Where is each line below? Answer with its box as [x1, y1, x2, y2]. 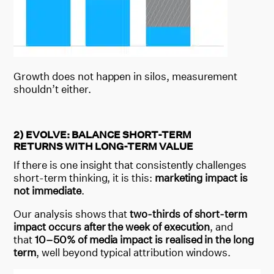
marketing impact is [154, 171, 248, 184]
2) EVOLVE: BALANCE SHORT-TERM [13, 128, 192, 141]
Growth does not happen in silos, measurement [13, 69, 238, 83]
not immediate [13, 183, 81, 197]
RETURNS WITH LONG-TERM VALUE [13, 139, 194, 152]
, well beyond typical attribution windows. [36, 245, 231, 259]
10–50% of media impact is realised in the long [35, 232, 254, 246]
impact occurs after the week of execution [13, 220, 210, 233]
